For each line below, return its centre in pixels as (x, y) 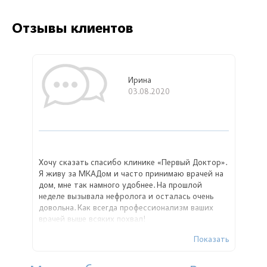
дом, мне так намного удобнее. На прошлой (120, 186)
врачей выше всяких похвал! (92, 220)
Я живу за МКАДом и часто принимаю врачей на (131, 175)
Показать (211, 240)
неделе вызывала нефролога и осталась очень (126, 198)
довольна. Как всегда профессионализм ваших (126, 209)
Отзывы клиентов (73, 29)
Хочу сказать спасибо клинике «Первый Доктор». (132, 164)
